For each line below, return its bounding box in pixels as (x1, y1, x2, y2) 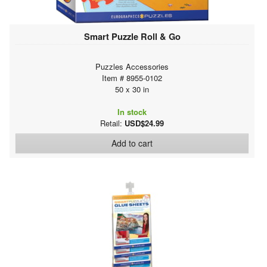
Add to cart (111, 136, 153, 149)
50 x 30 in (115, 83, 149, 95)
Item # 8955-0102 (102, 72, 162, 83)
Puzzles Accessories (95, 60, 169, 72)
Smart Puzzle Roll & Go (83, 29, 181, 43)
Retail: (100, 117, 125, 129)
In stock (117, 105, 147, 117)
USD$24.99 (125, 117, 164, 129)
